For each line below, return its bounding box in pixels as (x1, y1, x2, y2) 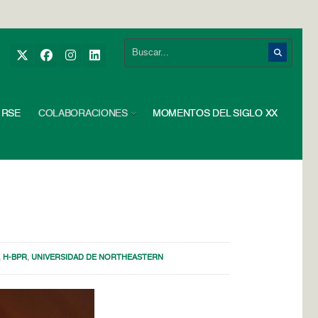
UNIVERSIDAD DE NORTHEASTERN (31, 254, 164, 262)
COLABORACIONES (38, 109, 128, 119)
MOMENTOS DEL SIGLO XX (152, 109, 278, 119)
